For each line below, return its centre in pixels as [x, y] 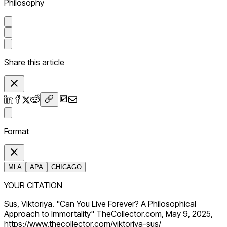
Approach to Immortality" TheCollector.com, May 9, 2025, [108, 214]
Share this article [34, 63]
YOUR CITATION [33, 186]
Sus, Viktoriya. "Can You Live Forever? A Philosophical [100, 204]
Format [16, 131]
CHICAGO [66, 167]
